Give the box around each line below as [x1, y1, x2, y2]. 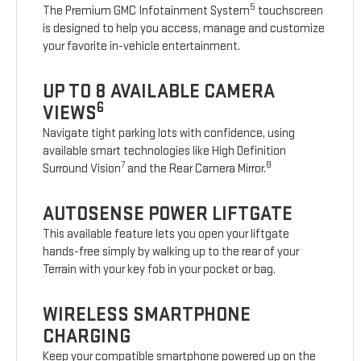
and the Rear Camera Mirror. [125, 161, 267, 177]
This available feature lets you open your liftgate [43, 226, 290, 243]
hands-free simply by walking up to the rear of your [43, 244, 300, 260]
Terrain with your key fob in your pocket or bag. [43, 262, 276, 278]
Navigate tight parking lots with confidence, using [43, 126, 296, 142]
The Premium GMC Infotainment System [43, 3, 251, 19]
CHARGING [43, 325, 131, 349]
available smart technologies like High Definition [43, 143, 287, 160]
